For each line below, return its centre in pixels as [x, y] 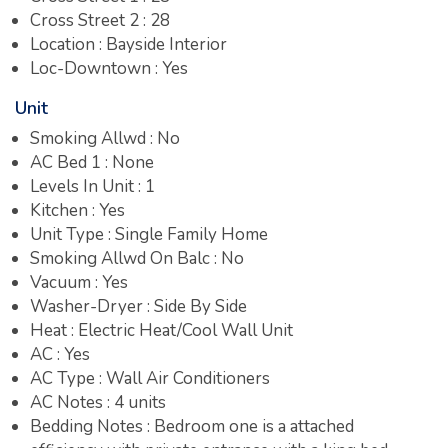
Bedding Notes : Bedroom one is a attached [192, 426]
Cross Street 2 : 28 [100, 20]
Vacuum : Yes [79, 282]
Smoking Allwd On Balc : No [137, 258]
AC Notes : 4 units [98, 402]
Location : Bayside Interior [128, 44]
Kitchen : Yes [77, 210]
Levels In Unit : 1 [92, 186]
